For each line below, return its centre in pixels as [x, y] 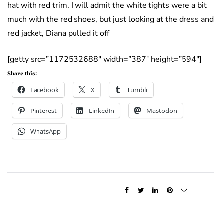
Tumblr [137, 90]
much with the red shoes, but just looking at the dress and [110, 19]
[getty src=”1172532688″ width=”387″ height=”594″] [105, 59]
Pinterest [43, 110]
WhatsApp [45, 131]
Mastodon [162, 110]
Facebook [44, 90]
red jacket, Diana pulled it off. [59, 33]
